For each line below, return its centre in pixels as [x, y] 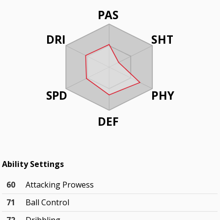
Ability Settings [33, 164]
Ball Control [48, 203]
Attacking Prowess [60, 185]
